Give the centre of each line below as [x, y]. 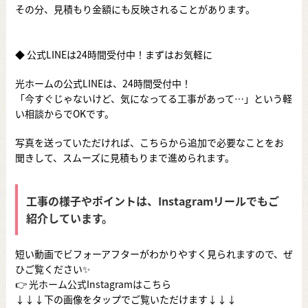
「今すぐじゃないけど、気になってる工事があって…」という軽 [153, 98]
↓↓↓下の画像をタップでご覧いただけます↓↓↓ [125, 299]
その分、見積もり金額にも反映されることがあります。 [135, 9]
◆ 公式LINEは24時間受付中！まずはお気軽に [113, 54]
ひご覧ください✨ [53, 269]
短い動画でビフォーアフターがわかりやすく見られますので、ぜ [154, 254]
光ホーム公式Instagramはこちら [100, 284]
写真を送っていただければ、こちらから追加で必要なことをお [149, 142]
